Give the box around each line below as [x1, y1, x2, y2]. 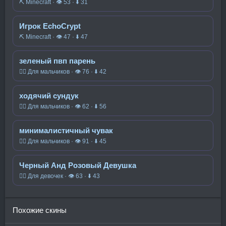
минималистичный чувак [19, 126, 113, 135]
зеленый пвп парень [19, 56, 95, 65]
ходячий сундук [19, 91, 79, 100]
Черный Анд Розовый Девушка [19, 161, 136, 169]
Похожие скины [13, 206, 67, 214]
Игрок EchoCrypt [19, 22, 81, 30]
